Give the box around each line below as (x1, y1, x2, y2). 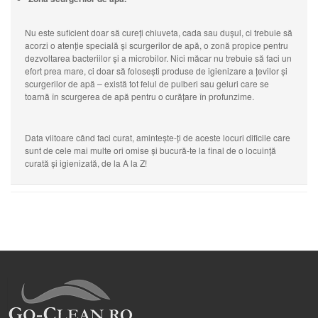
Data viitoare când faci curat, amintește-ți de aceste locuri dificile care (25, 131, 290, 144)
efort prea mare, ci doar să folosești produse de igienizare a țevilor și (25, 65, 287, 77)
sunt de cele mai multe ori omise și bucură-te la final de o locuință (25, 144, 276, 157)
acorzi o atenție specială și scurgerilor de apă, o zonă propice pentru (25, 39, 288, 52)
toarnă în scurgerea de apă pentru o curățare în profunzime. (25, 90, 254, 103)
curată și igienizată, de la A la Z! (25, 157, 147, 170)
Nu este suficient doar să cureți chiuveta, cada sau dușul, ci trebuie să (25, 26, 292, 39)
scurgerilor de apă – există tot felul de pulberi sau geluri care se (25, 77, 269, 90)
